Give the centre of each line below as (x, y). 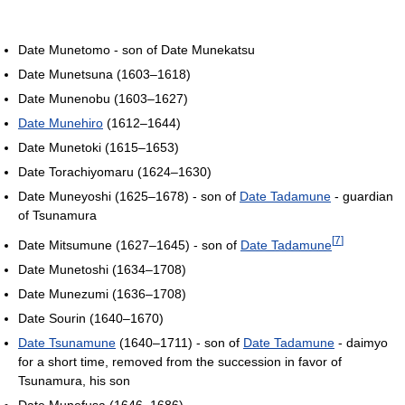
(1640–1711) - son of (179, 342)
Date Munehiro (61, 123)
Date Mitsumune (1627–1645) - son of (129, 245)
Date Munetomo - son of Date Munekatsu (137, 50)
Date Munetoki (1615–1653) (99, 147)
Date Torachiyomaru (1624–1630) (115, 172)
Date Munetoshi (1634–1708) (102, 269)
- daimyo (361, 342)
